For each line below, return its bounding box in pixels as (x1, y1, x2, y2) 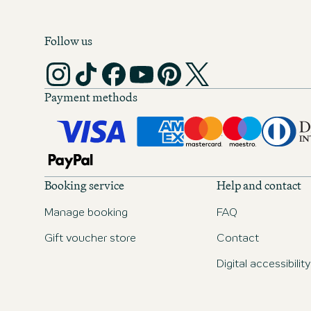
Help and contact (217, 176, 301, 194)
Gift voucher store (44, 234, 136, 244)
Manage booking (44, 208, 128, 218)
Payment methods (44, 87, 137, 106)
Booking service (44, 176, 124, 194)
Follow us (44, 31, 92, 50)
